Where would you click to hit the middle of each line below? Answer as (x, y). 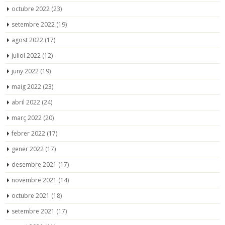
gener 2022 (28, 149)
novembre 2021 (34, 180)
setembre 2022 (33, 24)
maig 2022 (26, 86)
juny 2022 (25, 71)
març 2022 (27, 118)
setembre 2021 (33, 211)
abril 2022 (26, 102)
